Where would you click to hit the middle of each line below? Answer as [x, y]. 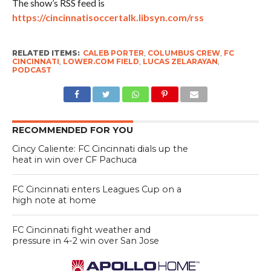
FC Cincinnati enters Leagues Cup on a [96, 190]
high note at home [54, 201]
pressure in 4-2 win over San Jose [85, 241]
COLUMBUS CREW [184, 53]
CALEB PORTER [113, 53]
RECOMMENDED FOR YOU [72, 130]
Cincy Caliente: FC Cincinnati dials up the [100, 149]
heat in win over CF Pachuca [74, 160]
